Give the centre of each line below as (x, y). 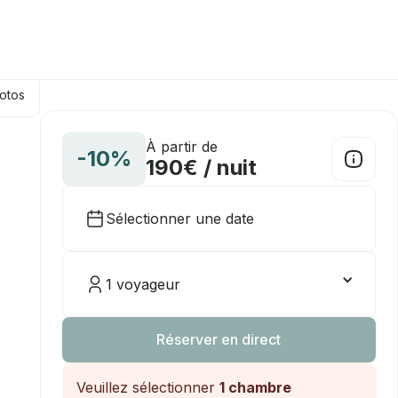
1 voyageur (143, 284)
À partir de (181, 147)
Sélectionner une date (179, 219)
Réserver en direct (219, 339)
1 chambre (255, 387)
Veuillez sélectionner (147, 387)
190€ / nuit (201, 167)
